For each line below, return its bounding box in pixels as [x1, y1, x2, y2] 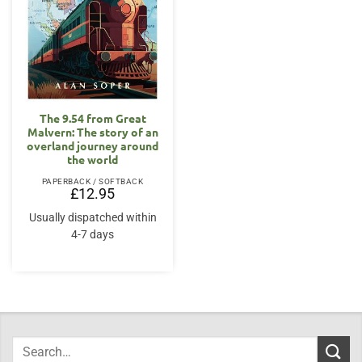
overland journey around [27, 137, 158, 153]
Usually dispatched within [28, 210, 157, 224]
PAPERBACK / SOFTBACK [41, 176, 144, 186]
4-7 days [71, 227, 114, 241]
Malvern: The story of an [27, 124, 158, 139]
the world [67, 151, 118, 166]
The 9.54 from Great [39, 110, 146, 125]
